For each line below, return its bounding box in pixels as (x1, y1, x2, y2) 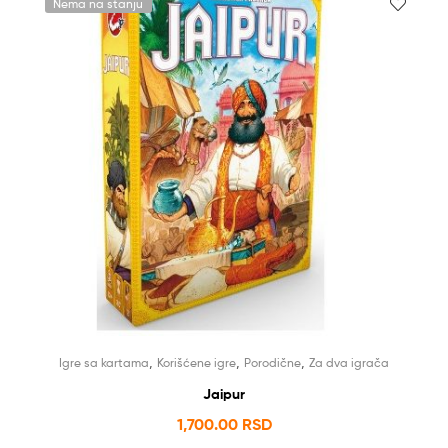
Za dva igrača (309, 354, 389, 370)
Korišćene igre (157, 354, 236, 370)
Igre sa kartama (59, 354, 149, 370)
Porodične (244, 354, 301, 370)
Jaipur (203, 384, 245, 403)
